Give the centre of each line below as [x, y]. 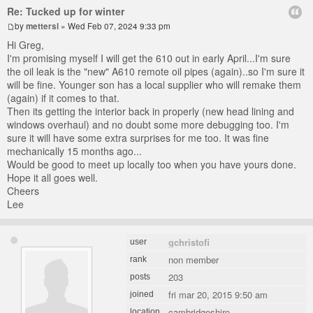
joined [142, 294]
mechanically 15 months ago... [74, 151]
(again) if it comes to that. [63, 97]
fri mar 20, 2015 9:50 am [218, 294]
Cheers [23, 190]
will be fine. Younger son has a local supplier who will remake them [154, 84]
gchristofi [189, 242]
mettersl [42, 26]
